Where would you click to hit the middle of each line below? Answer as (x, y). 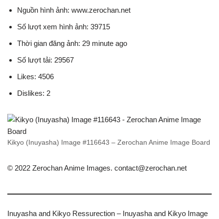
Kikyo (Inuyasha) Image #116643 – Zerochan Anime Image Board (109, 143)
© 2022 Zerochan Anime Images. (61, 168)
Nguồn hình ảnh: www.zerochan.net (74, 10)
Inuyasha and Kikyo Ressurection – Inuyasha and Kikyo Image (108, 214)
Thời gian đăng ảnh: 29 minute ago (72, 44)
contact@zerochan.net (151, 168)
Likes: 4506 (35, 77)
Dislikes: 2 (34, 93)
